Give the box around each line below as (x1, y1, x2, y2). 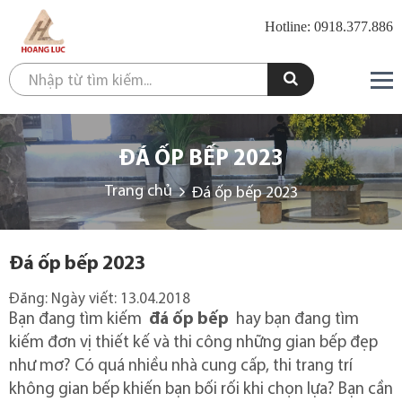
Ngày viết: (51, 292, 120, 307)
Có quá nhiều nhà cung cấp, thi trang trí (74, 358, 353, 375)
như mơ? (9, 358, 74, 375)
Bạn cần (338, 381, 393, 398)
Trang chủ (104, 183, 172, 200)
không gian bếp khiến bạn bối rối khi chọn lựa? (9, 381, 338, 398)
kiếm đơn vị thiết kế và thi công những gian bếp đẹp (9, 335, 378, 352)
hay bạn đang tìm (232, 311, 359, 328)
